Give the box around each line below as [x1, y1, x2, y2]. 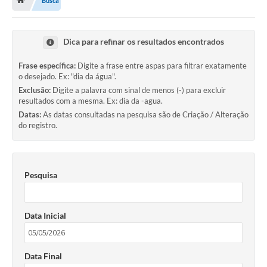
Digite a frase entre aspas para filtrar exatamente [77, 61, 247, 71]
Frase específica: [18, 61, 76, 71]
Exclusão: [18, 85, 51, 95]
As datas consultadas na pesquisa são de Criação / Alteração [43, 110, 249, 120]
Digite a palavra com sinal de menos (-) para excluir [52, 85, 226, 95]
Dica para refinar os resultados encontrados [63, 36, 224, 47]
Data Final [24, 251, 62, 262]
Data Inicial [24, 210, 66, 221]
